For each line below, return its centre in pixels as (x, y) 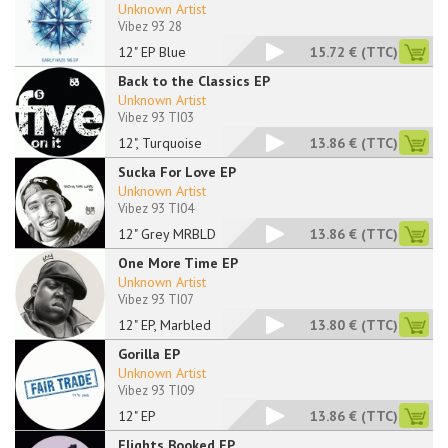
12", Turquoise (160, 143)
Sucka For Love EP (177, 172)
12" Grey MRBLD (167, 234)
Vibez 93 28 (150, 26)
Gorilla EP (149, 354)
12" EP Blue (152, 52)
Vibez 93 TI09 (156, 390)
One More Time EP (178, 263)
